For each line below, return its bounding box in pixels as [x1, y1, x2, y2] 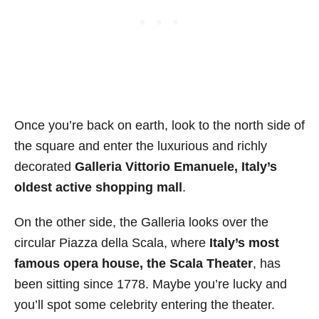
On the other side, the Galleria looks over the [14, 215, 268, 230]
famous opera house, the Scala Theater [14, 256, 253, 271]
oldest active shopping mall [14, 180, 182, 195]
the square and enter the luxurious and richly [14, 139, 267, 154]
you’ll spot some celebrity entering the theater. [14, 298, 275, 313]
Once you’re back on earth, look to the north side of [14, 118, 305, 133]
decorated [14, 159, 71, 174]
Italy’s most [209, 236, 279, 251]
